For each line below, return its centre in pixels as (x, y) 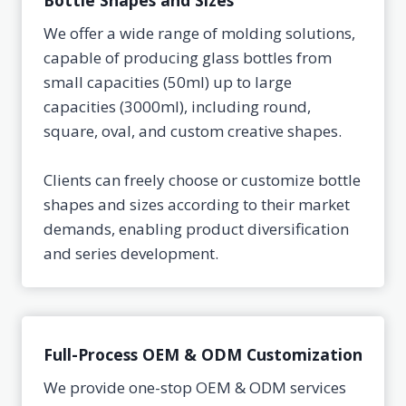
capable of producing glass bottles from (188, 58)
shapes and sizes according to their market (197, 204)
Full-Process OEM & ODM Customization (203, 354)
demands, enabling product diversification (196, 229)
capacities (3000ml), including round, (177, 106)
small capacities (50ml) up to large (168, 82)
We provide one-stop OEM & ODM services (195, 387)
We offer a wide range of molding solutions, (199, 33)
